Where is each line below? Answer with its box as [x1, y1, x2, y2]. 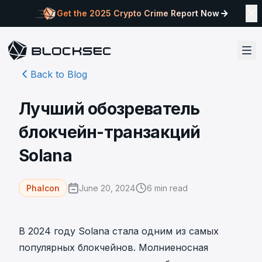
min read [152, 182, 188, 193]
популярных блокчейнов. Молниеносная [19, 242, 208, 253]
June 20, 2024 [79, 182, 135, 193]
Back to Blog [30, 68, 87, 80]
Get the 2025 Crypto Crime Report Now [56, 8, 219, 18]
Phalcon [26, 183, 60, 193]
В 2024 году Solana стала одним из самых [19, 225, 219, 237]
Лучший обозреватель [19, 99, 200, 119]
